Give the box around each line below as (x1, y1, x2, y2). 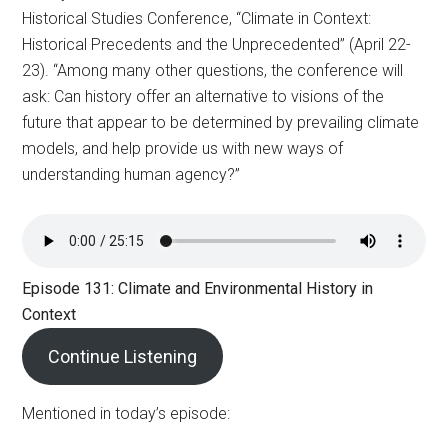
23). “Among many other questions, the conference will (22, 60, 404, 80)
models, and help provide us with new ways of (22, 138, 344, 158)
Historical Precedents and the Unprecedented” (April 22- (22, 34, 412, 54)
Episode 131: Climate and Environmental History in (22, 278, 374, 298)
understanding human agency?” (22, 164, 241, 184)
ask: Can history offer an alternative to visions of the (22, 86, 385, 106)
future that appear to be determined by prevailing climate (22, 112, 420, 132)
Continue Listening (48, 345, 198, 367)
